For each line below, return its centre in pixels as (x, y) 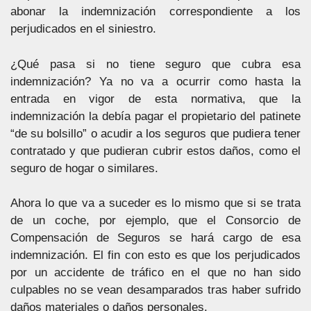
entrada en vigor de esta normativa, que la (155, 99)
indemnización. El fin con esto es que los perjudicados (155, 255)
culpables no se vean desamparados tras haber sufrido (155, 290)
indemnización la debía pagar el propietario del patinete (155, 116)
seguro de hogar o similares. (84, 168)
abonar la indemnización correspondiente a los (155, 11)
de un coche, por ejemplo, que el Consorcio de (155, 220)
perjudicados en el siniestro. (83, 29)
